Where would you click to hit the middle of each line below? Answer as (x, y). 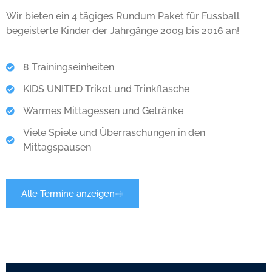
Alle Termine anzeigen (68, 194)
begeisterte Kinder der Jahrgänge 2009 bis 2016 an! (123, 31)
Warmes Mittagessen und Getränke (103, 111)
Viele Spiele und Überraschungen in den (114, 133)
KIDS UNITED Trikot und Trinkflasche (106, 89)
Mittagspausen (57, 147)
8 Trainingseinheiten (68, 67)
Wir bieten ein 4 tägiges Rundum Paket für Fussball (123, 16)
